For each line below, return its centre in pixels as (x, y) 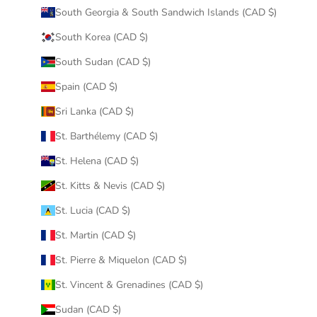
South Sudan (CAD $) (103, 62)
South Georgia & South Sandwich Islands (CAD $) (166, 12)
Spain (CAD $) (86, 86)
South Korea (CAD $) (101, 37)
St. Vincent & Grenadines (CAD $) (129, 284)
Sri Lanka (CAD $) (94, 111)
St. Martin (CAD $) (95, 235)
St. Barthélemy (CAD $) (106, 136)
